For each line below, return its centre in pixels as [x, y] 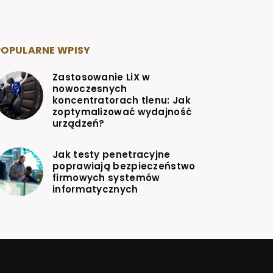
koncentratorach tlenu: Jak [122, 101]
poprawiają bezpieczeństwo [124, 166]
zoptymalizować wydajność [122, 112]
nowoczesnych [90, 89]
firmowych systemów [106, 178]
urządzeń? [79, 124]
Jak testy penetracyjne [112, 155]
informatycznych [95, 190]
